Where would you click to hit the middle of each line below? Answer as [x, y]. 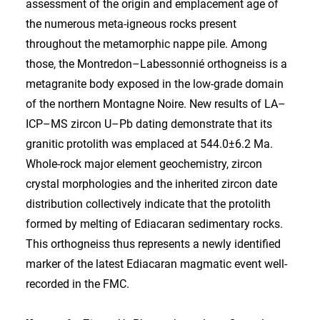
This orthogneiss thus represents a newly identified [153, 244]
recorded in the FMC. [77, 284]
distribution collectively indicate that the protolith [148, 204]
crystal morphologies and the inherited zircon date [151, 184]
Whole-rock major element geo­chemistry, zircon [144, 164]
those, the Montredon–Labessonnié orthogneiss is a [156, 64]
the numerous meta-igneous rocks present [131, 24]
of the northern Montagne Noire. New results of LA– [156, 104]
